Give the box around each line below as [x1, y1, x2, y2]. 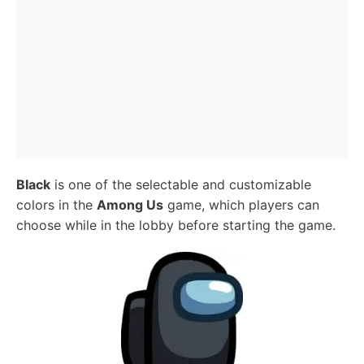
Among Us [97, 197, 163, 213]
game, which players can [163, 197, 319, 213]
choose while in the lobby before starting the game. [16, 217, 336, 233]
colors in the [16, 197, 97, 213]
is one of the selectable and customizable [50, 176, 311, 193]
